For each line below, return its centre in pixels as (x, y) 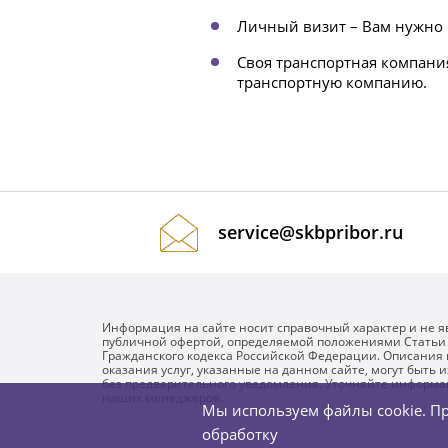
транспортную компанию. (332, 81)
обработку (239, 434)
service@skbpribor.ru (311, 232)
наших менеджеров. (162, 397)
